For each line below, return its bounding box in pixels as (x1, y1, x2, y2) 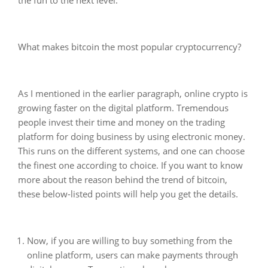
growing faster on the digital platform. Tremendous (18, 101, 229, 114)
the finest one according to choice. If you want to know (18, 159, 243, 171)
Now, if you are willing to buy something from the (27, 234, 232, 246)
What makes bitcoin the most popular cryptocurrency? (18, 40, 241, 53)
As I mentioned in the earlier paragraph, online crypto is (18, 87, 248, 99)
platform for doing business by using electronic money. (18, 130, 245, 142)
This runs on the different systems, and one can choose (18, 144, 245, 157)
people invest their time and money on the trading (18, 115, 225, 128)
